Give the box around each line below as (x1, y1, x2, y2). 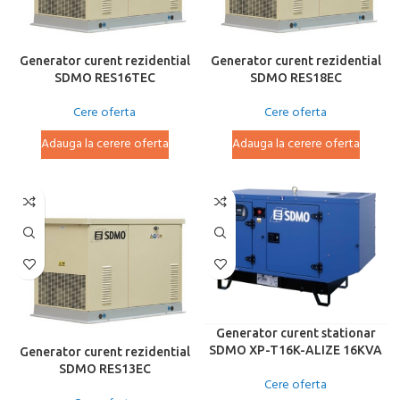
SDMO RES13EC (58, 361, 151, 376)
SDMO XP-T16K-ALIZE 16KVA (209, 342, 382, 357)
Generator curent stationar (215, 325, 376, 340)
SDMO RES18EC (249, 71, 342, 86)
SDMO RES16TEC (54, 71, 155, 86)
